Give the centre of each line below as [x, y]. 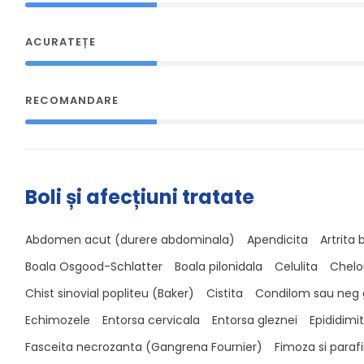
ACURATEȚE [60, 42]
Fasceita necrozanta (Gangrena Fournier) [143, 347]
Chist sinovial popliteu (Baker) [109, 293]
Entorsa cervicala [151, 320]
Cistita [224, 293]
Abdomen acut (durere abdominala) [130, 240]
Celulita [296, 266]
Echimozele [57, 320]
